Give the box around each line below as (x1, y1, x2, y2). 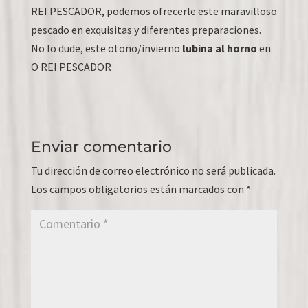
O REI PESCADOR (30, 59, 111, 74)
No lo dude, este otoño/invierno (30, 41, 180, 55)
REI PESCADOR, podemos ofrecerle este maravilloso (30, 3, 277, 18)
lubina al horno (179, 41, 257, 55)
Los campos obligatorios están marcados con (30, 181, 246, 196)
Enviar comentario (30, 137, 172, 156)
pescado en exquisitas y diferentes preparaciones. (30, 22, 261, 36)
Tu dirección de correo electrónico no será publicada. (30, 163, 276, 177)
